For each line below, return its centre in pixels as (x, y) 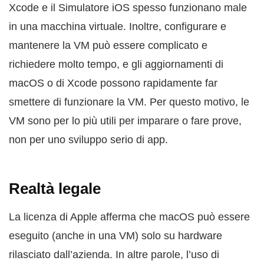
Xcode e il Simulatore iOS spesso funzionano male (128, 8)
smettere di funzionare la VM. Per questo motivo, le (129, 102)
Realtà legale (55, 189)
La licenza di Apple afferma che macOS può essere (129, 217)
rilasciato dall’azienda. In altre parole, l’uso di (114, 255)
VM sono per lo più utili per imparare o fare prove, (125, 121)
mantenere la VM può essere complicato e (108, 46)
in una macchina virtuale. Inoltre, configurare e (118, 27)
